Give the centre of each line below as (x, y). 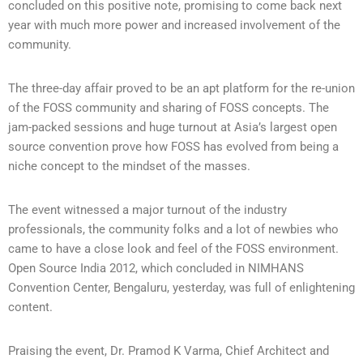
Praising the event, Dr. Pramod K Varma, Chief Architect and (169, 350)
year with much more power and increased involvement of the (174, 25)
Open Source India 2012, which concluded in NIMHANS (156, 268)
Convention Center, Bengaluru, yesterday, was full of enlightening (181, 287)
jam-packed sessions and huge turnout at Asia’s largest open (173, 127)
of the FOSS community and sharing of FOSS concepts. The (169, 107)
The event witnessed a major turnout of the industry (147, 209)
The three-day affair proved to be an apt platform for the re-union (181, 88)
